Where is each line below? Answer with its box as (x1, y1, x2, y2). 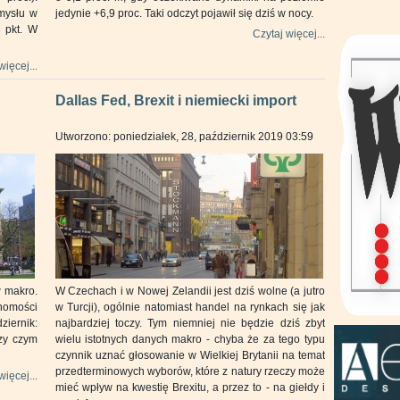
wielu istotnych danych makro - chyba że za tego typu (54, 333, 325, 346)
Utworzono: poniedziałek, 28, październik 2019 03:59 (54, 130, 313, 143)
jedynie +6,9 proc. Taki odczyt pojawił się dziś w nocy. (54, 7, 313, 20)
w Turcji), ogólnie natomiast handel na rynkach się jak (54, 301, 325, 313)
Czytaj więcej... (253, 28, 325, 40)
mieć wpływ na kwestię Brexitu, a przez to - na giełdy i (54, 381, 325, 394)
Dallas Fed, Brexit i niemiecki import (54, 93, 296, 108)
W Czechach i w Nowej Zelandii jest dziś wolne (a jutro (54, 285, 325, 297)
